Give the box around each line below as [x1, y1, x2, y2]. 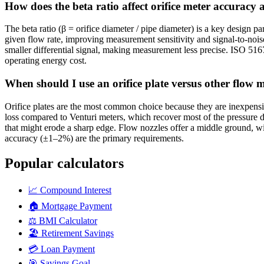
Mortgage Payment [41, 200, 112, 211]
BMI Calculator [39, 215, 97, 226]
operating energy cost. [5, 55, 87, 66]
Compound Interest [40, 184, 111, 195]
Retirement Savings [41, 227, 114, 238]
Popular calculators [5, 155, 124, 171]
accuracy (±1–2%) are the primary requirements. [5, 133, 184, 143]
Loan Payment [41, 243, 95, 254]
